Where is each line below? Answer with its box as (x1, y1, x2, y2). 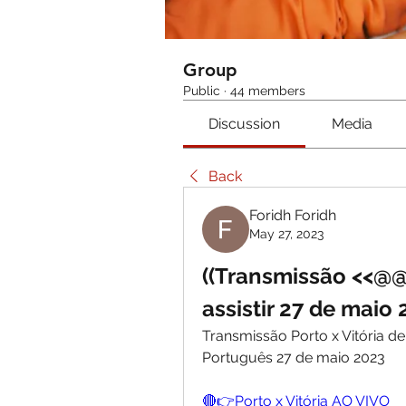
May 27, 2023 (249, 227, 324, 241)
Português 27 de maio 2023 (202, 349, 385, 366)
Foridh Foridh (249, 207, 336, 224)
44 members (230, 83, 305, 98)
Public (183, 83, 220, 98)
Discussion (208, 115, 281, 132)
